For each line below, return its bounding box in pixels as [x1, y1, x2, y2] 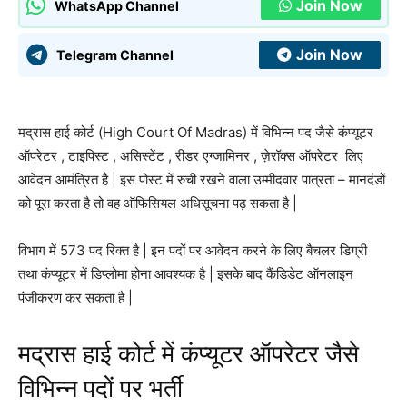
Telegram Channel [56, 46, 174, 63]
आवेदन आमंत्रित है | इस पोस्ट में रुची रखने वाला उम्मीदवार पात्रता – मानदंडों [18, 170, 385, 188]
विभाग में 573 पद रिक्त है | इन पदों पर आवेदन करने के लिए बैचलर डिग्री [18, 241, 367, 259]
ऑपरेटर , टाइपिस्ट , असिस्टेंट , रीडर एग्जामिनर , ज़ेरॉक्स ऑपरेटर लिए [18, 146, 363, 164]
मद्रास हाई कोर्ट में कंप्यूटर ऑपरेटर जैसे [18, 339, 359, 369]
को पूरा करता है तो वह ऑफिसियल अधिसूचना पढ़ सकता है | [18, 194, 297, 212]
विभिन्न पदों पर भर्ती [18, 373, 183, 403]
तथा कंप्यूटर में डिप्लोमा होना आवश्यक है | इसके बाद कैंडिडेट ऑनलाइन [18, 264, 353, 283]
